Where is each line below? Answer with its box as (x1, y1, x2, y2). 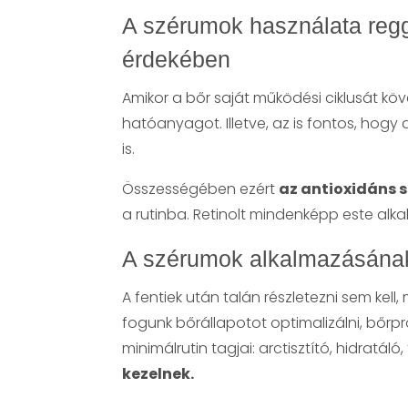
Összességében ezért (122, 178, 280, 199)
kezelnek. (122, 362, 195, 384)
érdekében (122, 46, 231, 72)
